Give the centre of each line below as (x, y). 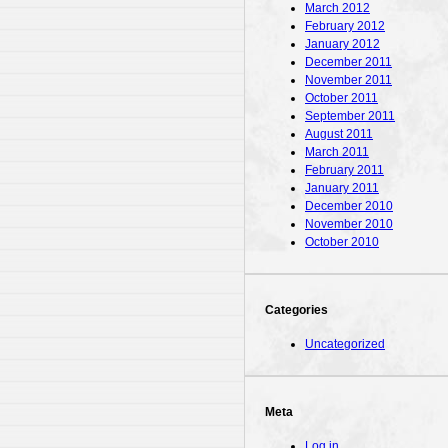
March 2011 (337, 151)
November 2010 (349, 223)
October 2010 (342, 241)
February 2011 (344, 169)
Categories (296, 309)
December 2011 (348, 61)
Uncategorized (345, 343)
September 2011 (350, 115)
